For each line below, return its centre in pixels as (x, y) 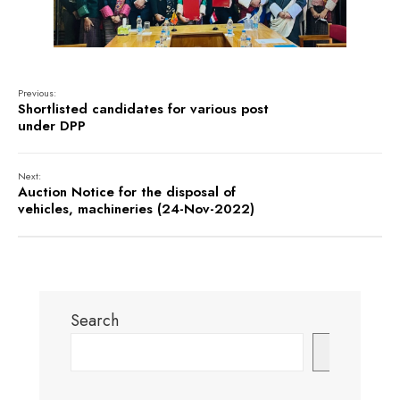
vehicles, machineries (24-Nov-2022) (136, 208)
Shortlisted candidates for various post (143, 108)
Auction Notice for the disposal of (127, 192)
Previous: (37, 92)
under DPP (52, 125)
